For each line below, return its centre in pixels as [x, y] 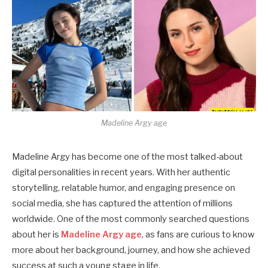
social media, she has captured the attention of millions [122, 204]
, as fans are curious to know [198, 235]
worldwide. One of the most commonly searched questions [131, 219]
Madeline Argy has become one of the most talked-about [127, 157]
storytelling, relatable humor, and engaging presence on [124, 188]
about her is [36, 235]
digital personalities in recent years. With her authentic [121, 173]
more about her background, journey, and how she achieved [131, 250]
